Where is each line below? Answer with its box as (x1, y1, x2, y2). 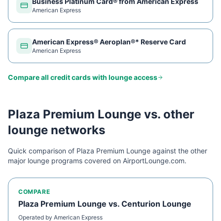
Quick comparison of (8, 147, 76, 155)
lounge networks (8, 123, 105, 137)
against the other (150, 147, 207, 155)
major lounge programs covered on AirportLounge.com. (8, 156, 186, 165)
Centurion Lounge (121, 199, 191, 209)
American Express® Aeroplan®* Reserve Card (32, 37, 186, 46)
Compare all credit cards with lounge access (8, 73, 157, 81)
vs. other (141, 107, 194, 121)
